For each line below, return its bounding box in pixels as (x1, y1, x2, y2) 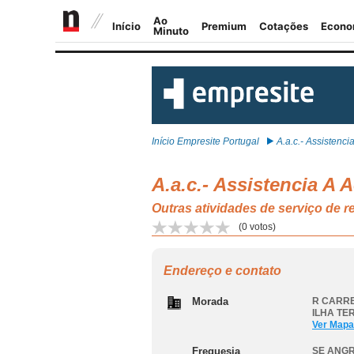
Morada (192, 296, 228, 307)
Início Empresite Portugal (152, 136, 259, 147)
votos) (247, 221, 276, 232)
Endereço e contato (164, 264, 281, 277)
